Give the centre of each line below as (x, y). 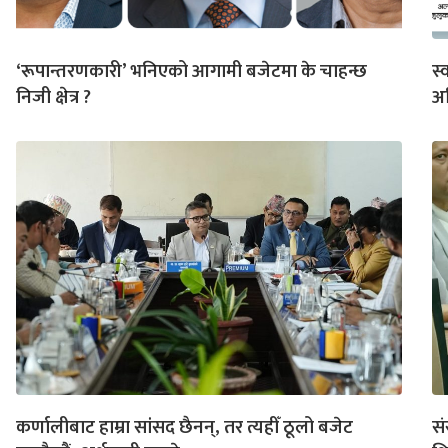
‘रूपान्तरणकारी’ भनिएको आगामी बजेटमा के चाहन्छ (191, 71)
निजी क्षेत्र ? (53, 97)
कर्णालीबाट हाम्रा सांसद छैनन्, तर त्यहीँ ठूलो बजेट (184, 427)
